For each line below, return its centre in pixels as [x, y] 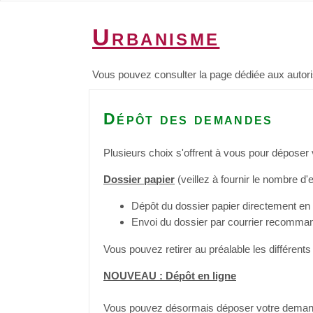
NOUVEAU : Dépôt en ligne [170, 275]
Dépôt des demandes [188, 119]
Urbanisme [156, 37]
